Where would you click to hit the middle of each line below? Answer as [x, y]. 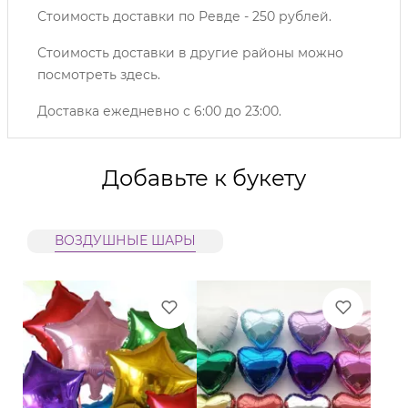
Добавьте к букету [204, 178]
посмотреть [79, 75]
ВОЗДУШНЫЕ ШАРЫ [125, 240]
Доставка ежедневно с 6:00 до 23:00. [159, 111]
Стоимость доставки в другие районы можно [190, 53]
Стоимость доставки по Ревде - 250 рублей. [184, 16]
